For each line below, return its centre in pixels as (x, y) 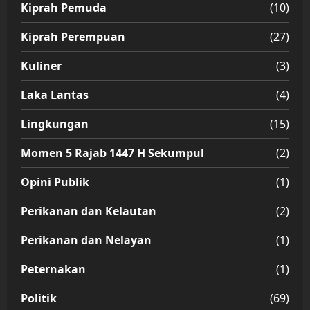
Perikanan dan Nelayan (86, 240)
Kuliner (41, 66)
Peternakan (53, 270)
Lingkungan (55, 124)
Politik (39, 299)
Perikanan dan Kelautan (89, 211)
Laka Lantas (55, 95)
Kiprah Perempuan (73, 37)
